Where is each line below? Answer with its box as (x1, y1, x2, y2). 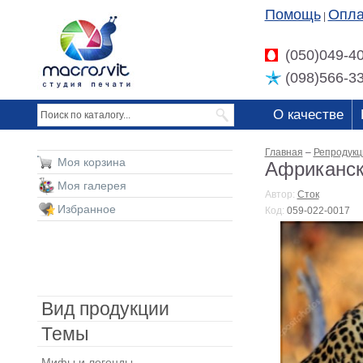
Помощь (264, 6, 321, 23)
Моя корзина (57, 156, 126, 169)
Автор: (264, 189, 297, 200)
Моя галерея (57, 179, 126, 192)
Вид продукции (41, 298, 169, 319)
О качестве (272, 107, 344, 122)
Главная (264, 147, 303, 158)
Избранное (57, 203, 116, 216)
